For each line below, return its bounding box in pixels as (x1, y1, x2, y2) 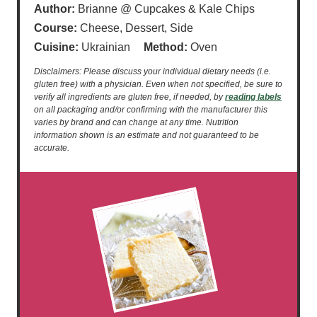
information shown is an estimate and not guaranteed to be (34, 129, 259, 140)
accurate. (34, 142, 69, 153)
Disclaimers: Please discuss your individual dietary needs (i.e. (34, 66, 271, 76)
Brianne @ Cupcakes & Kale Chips (78, 1, 255, 15)
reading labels (225, 91, 282, 102)
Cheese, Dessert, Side (80, 21, 193, 34)
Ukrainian (81, 40, 130, 53)
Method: (144, 40, 191, 53)
